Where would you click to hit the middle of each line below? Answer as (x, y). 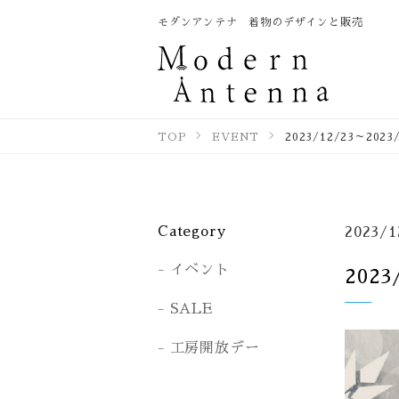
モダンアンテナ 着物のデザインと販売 (261, 21)
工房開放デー (215, 347)
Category (192, 230)
